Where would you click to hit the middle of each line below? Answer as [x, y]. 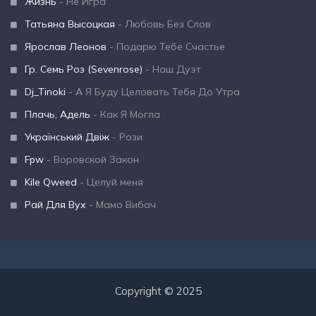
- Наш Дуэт [172, 69]
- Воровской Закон [91, 159]
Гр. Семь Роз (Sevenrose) [84, 69]
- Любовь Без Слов [163, 24]
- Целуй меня [110, 182]
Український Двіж [67, 137]
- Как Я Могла [125, 114]
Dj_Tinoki [45, 92]
